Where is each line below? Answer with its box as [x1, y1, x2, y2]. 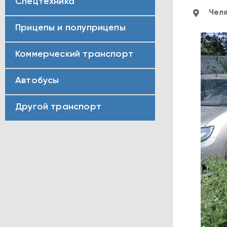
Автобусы [15, 76, 59, 85]
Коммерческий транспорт [15, 50, 133, 59]
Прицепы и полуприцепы [15, 23, 126, 32]
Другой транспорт [15, 102, 101, 111]
